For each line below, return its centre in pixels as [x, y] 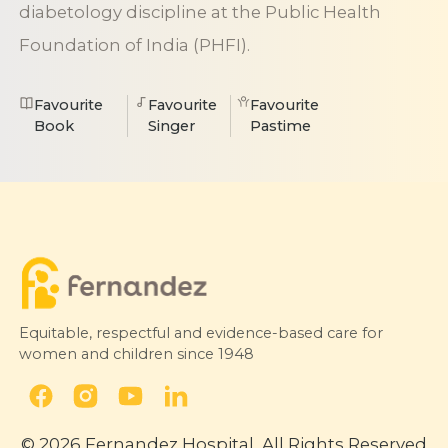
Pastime [281, 125]
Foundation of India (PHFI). [134, 44]
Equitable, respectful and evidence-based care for [200, 333]
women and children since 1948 [136, 354]
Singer [171, 125]
